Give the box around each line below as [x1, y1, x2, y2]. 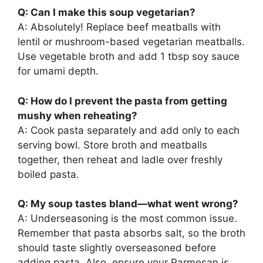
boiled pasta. [18, 168, 79, 180]
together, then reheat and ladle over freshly [18, 153, 222, 166]
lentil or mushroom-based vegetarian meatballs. [18, 36, 245, 48]
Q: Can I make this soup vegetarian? [18, 6, 195, 19]
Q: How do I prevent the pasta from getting [18, 95, 227, 107]
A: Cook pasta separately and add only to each [18, 124, 240, 136]
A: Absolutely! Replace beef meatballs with [18, 21, 221, 33]
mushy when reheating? [18, 109, 137, 122]
